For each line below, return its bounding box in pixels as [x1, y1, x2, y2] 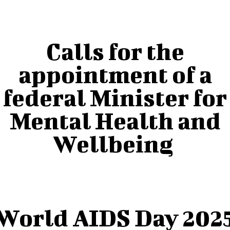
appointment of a [18, 61, 212, 88]
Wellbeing [53, 130, 177, 158]
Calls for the [46, 38, 184, 65]
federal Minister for [3, 84, 227, 111]
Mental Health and [9, 107, 221, 135]
